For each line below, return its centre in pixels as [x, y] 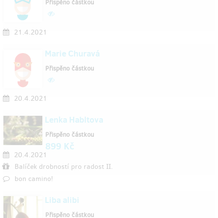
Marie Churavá [72, 54]
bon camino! [34, 179]
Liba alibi [62, 200]
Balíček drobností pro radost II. [64, 167]
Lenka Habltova [74, 120]
